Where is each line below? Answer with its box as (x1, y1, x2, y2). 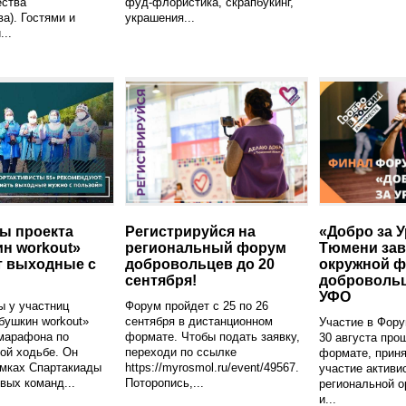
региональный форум (125, 239, 286, 256)
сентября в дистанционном (125, 314, 273, 328)
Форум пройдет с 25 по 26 (125, 298, 268, 313)
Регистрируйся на (125, 223, 256, 239)
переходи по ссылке (125, 344, 237, 359)
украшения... (125, 10, 195, 24)
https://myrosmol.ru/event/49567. (125, 360, 299, 374)
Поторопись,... (125, 375, 204, 390)
